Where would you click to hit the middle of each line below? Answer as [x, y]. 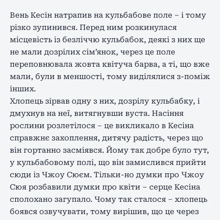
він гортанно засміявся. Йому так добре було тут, [110, 150]
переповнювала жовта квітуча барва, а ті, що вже [110, 64]
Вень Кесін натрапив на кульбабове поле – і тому [108, 15]
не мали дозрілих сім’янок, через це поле [93, 52]
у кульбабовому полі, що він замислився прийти [108, 162]
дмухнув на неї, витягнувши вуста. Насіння [97, 113]
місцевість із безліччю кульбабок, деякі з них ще [108, 40]
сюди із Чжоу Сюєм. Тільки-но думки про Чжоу [107, 175]
